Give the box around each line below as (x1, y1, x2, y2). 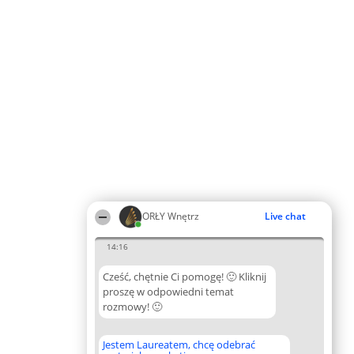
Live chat (265, 209, 306, 223)
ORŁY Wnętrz (142, 209, 199, 223)
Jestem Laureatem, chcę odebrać (103, 337, 255, 352)
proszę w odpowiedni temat (103, 284, 234, 299)
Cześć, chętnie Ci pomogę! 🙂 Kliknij (103, 269, 266, 284)
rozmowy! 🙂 (103, 299, 162, 314)
